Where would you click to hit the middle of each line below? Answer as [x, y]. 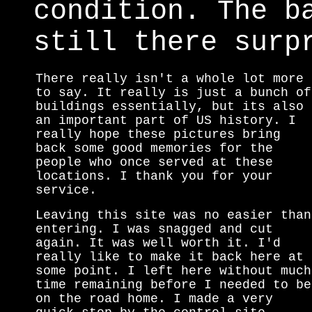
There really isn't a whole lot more [170, 79]
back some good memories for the [154, 148]
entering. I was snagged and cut [154, 229]
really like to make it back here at [170, 257]
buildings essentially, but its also [170, 107]
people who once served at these [154, 162]
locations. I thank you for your [154, 176]
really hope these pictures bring [158, 134]
